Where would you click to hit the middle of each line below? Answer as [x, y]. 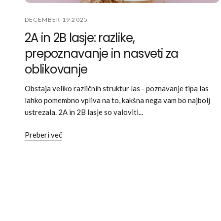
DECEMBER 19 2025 [56, 19]
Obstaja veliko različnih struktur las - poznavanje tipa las [117, 88]
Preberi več [43, 134]
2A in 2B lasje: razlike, [80, 37]
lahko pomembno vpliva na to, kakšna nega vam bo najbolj [118, 100]
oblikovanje [56, 69]
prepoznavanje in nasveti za [102, 53]
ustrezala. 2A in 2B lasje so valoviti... [84, 112]
